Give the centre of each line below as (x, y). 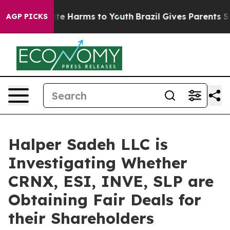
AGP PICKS (27, 16)
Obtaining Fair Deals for (105, 200)
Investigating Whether (98, 163)
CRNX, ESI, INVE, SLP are (111, 181)
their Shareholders (81, 218)
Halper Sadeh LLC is (88, 144)
